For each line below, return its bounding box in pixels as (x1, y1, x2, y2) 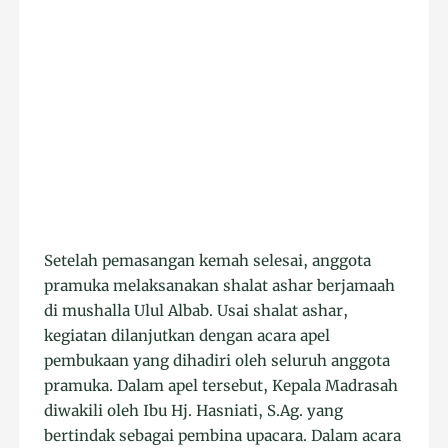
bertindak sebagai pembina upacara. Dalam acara (44, 426, 402, 446)
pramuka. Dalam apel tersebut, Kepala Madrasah (44, 376, 399, 396)
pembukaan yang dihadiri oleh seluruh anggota (44, 351, 391, 371)
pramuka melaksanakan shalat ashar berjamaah (44, 276, 396, 296)
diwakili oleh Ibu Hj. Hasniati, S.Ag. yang (44, 401, 344, 421)
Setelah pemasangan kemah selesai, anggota (44, 251, 372, 271)
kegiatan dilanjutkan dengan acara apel (44, 326, 331, 346)
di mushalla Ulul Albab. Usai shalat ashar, (44, 301, 349, 321)
